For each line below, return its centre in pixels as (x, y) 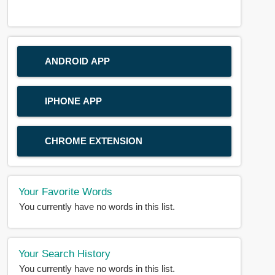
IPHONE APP (74, 101)
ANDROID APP (78, 61)
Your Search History (65, 253)
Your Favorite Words (66, 191)
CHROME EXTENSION (94, 141)
